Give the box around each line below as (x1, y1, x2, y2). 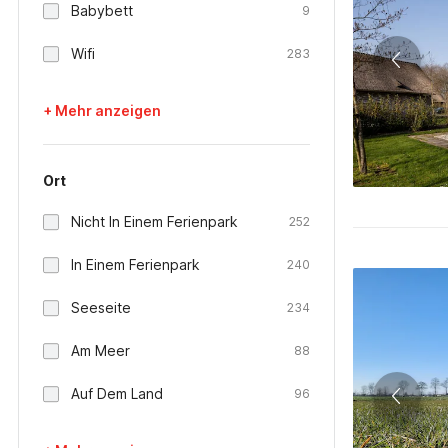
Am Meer (71, 342, 130, 359)
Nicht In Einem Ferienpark (71, 213, 238, 230)
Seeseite (71, 299, 131, 316)
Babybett (71, 2, 133, 19)
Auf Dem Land (71, 385, 163, 402)
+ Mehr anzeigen (43, 102, 161, 119)
